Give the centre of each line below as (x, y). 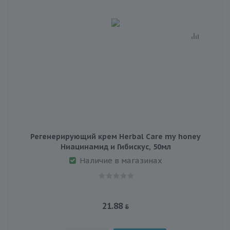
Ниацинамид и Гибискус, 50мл (116, 147)
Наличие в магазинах (121, 160)
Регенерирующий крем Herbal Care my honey (116, 136)
